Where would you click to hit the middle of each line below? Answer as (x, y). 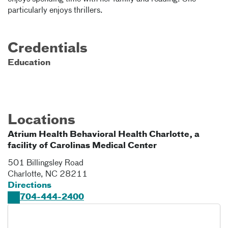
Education (29, 63)
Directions (30, 186)
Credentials (48, 49)
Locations (41, 121)
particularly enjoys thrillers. (55, 11)
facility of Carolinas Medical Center (82, 146)
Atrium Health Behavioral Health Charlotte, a (104, 135)
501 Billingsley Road (46, 163)
